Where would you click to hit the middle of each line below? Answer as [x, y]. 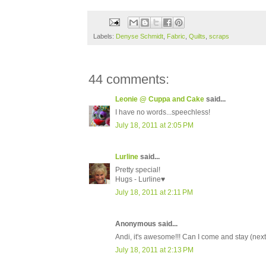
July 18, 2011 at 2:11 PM [154, 193]
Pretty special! [138, 170]
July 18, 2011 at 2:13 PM [154, 250]
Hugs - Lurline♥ [140, 180]
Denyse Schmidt [140, 37]
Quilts [197, 37]
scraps [219, 37]
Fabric [176, 37]
